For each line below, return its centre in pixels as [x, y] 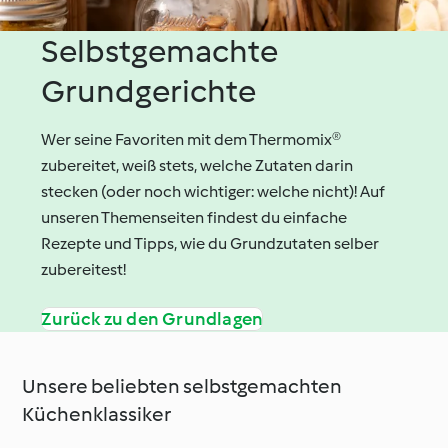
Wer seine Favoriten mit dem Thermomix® [191, 139]
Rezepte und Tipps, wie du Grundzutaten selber [210, 243]
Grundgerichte [149, 90]
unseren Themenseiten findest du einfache [194, 217]
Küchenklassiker [97, 413]
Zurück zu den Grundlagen [152, 318]
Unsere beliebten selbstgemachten [182, 385]
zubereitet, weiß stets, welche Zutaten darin [197, 165]
